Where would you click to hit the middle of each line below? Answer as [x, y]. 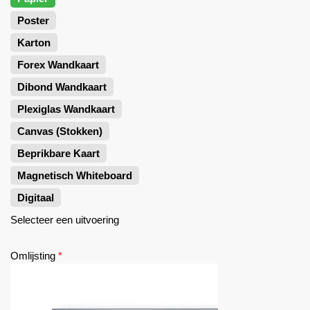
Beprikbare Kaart [58, 153]
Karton [34, 43]
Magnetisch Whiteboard [75, 175]
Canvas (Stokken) [60, 131]
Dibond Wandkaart [62, 87]
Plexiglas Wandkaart [66, 109]
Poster [33, 20]
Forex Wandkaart [58, 65]
